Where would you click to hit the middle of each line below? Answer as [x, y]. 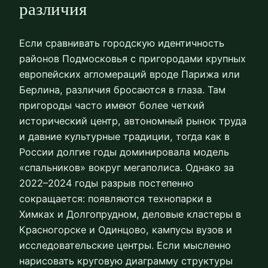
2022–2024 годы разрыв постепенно [106, 183]
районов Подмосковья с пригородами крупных [133, 59]
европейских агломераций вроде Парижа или [130, 74]
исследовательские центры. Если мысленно [125, 246]
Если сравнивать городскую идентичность [122, 43]
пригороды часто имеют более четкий [112, 106]
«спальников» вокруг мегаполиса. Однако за [127, 168]
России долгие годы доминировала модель [124, 152]
